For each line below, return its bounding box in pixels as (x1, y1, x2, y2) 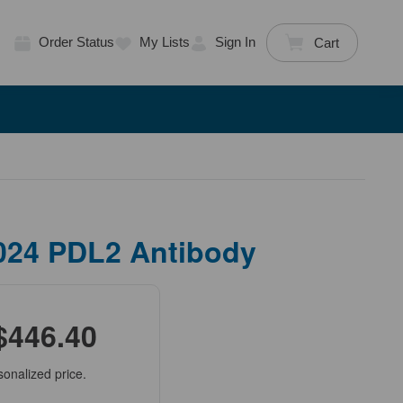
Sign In (214, 34, 255, 50)
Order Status (38, 34, 114, 50)
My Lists (139, 34, 190, 50)
